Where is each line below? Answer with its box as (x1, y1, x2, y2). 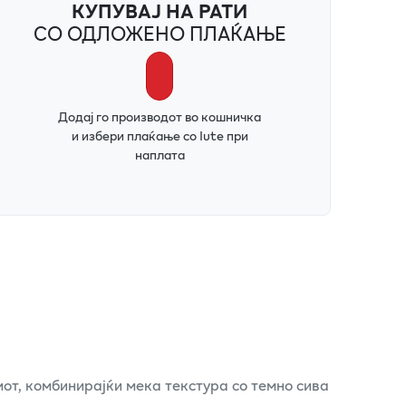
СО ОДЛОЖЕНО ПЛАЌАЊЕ (33, 18, 286, 48)
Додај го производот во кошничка (58, 106, 262, 126)
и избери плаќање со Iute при (71, 125, 248, 145)
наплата (134, 144, 185, 164)
